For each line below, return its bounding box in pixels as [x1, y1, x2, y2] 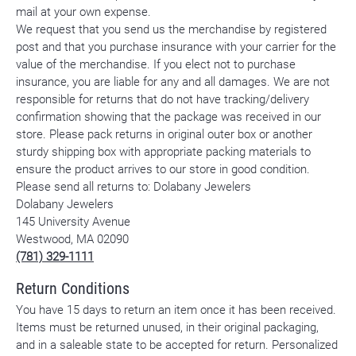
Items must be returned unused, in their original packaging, [16, 319, 319, 335]
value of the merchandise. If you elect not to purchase [16, 56, 296, 72]
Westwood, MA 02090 [16, 231, 129, 247]
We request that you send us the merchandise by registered [16, 21, 327, 37]
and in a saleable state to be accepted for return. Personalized [16, 337, 338, 353]
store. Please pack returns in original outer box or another [16, 126, 312, 142]
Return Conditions [16, 277, 130, 299]
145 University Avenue [16, 214, 130, 230]
